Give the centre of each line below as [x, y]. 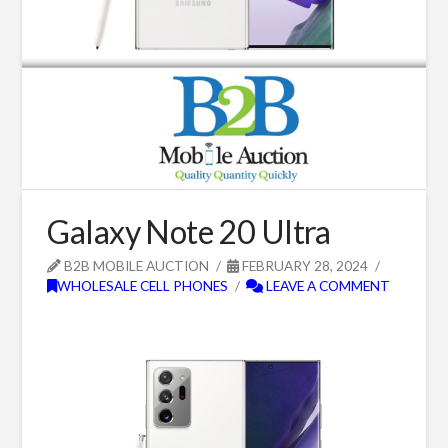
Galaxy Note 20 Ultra [189, 231]
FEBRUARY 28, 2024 [304, 265]
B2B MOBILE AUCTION [135, 265]
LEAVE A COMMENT [327, 285]
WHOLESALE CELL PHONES [143, 285]
